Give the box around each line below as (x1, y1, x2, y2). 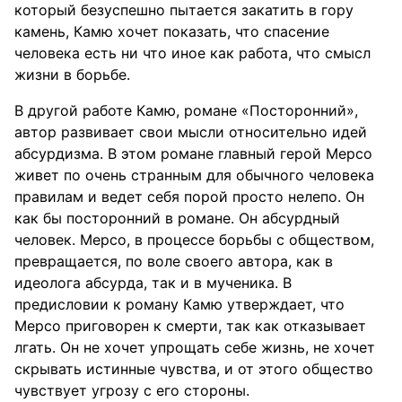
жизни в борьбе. (14, 66, 130, 83)
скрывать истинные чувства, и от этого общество (14, 360, 373, 378)
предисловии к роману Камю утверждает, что (14, 295, 345, 313)
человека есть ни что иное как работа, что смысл (14, 44, 371, 62)
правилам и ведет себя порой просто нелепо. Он (14, 188, 364, 205)
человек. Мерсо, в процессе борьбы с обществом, (14, 231, 374, 249)
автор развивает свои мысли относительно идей (14, 123, 367, 141)
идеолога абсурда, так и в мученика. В (14, 274, 292, 292)
